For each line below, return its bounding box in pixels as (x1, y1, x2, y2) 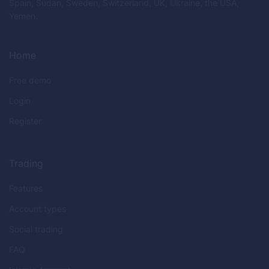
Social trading (9, 223, 63, 234)
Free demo (9, 74, 51, 85)
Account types (9, 203, 66, 214)
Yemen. (9, 10, 38, 21)
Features (9, 183, 43, 193)
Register (9, 115, 41, 126)
